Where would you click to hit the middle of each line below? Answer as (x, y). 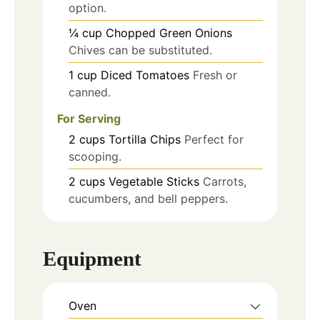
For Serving (89, 118)
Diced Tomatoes (145, 75)
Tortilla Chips (145, 139)
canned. (90, 92)
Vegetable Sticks (154, 181)
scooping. (95, 156)
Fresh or (215, 75)
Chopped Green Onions (169, 32)
